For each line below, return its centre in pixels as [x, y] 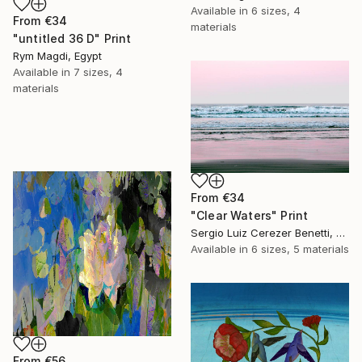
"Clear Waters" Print [250, 215]
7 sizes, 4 [98, 72]
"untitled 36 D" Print [72, 38]
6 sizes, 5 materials [300, 248]
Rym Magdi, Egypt [57, 55]
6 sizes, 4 [276, 11]
